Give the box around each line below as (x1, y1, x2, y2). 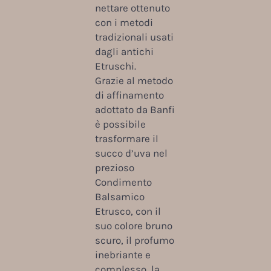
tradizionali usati (94, 30, 174, 43)
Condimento (94, 175, 152, 188)
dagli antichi (94, 45, 154, 57)
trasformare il (94, 132, 158, 145)
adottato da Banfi (94, 103, 175, 116)
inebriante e (94, 248, 151, 261)
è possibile (94, 117, 146, 130)
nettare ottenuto (94, 1, 170, 14)
